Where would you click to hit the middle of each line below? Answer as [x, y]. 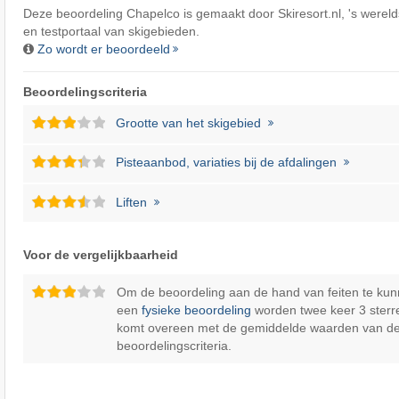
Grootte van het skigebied [189, 123]
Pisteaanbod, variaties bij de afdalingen [227, 163]
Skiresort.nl [309, 14]
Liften [132, 202]
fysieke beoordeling [196, 309]
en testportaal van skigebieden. [111, 32]
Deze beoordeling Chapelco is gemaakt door [150, 14]
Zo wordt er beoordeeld [103, 49]
